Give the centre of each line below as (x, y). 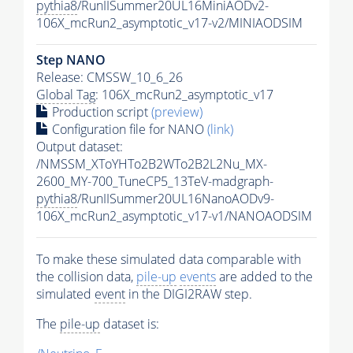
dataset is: (130, 324)
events (198, 277)
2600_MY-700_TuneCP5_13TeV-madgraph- (155, 182)
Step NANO (71, 60)
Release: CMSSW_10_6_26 (110, 78)
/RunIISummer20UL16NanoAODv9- (176, 199)
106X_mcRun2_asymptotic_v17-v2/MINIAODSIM (169, 23)
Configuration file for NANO (128, 130)
